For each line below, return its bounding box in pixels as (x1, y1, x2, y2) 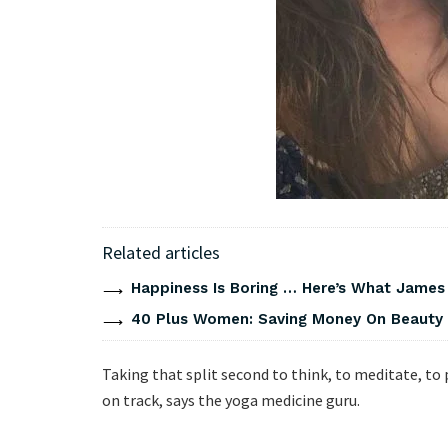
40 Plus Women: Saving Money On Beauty (130, 309, 443, 328)
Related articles (102, 240, 220, 264)
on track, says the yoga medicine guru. (102, 389, 360, 410)
